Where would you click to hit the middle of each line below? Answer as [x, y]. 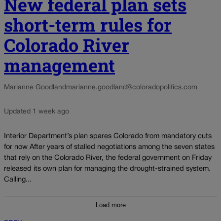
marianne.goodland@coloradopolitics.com [132, 88]
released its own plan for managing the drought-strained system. [107, 169]
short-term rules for [88, 25]
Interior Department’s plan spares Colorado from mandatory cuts [108, 137]
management [59, 65]
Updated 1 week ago [37, 112]
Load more [110, 205]
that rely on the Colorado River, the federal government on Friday [108, 158]
